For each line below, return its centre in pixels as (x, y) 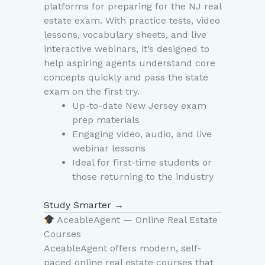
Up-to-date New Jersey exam (139, 106)
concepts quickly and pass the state (126, 77)
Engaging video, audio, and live (142, 134)
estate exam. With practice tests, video (132, 21)
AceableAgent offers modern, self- (122, 248)
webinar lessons (109, 148)
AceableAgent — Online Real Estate (136, 220)
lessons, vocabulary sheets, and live (125, 35)
